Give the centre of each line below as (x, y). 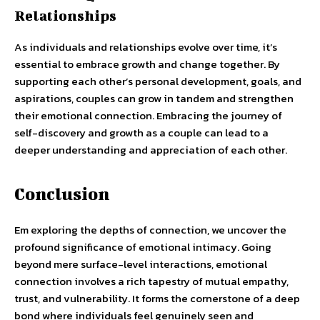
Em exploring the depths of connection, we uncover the (150, 230)
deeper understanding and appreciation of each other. (151, 150)
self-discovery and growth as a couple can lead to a (141, 132)
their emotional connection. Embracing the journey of (148, 115)
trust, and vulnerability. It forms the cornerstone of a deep (157, 298)
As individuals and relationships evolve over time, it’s (146, 47)
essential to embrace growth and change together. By (147, 64)
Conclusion (62, 194)
